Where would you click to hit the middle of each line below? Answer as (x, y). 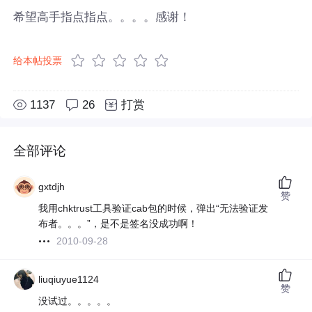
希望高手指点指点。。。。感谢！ (102, 16)
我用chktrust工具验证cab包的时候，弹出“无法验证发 (154, 209)
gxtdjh (52, 187)
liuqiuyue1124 (69, 280)
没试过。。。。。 (78, 301)
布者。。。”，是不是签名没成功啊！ (118, 224)
